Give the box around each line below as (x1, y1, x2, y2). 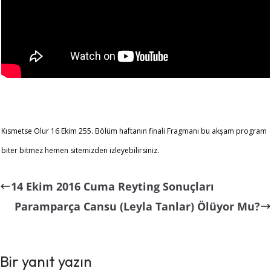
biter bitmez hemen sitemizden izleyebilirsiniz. (1, 145, 159, 156)
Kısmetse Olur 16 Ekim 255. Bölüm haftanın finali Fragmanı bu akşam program (1, 126, 267, 137)
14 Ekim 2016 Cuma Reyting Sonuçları (11, 179, 214, 194)
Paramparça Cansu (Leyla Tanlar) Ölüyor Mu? (15, 199, 260, 214)
